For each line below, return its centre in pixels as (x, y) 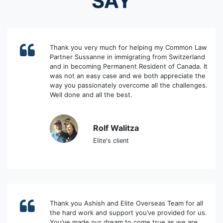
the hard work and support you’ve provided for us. (128, 213)
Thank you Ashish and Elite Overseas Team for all (126, 203)
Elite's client (111, 141)
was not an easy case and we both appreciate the (127, 76)
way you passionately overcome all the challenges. (128, 85)
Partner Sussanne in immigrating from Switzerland (127, 57)
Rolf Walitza (116, 128)
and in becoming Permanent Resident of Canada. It (128, 66)
